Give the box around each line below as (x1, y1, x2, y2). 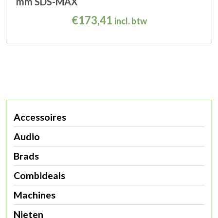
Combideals (14, 170, 65, 182)
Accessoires (14, 111, 66, 123)
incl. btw (114, 16, 147, 27)
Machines (14, 189, 55, 201)
